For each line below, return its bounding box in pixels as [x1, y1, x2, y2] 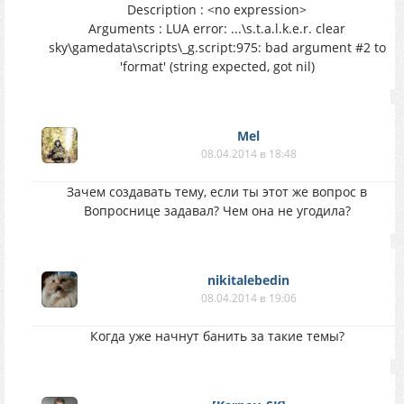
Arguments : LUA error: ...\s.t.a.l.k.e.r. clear [88, 20, 345, 37]
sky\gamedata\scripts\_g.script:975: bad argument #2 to [48, 39, 386, 56]
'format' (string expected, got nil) [119, 58, 315, 75]
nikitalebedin [207, 271, 289, 289]
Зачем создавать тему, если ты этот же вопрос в [67, 183, 367, 200]
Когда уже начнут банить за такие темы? [89, 327, 344, 344]
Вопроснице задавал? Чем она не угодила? [83, 202, 351, 219]
